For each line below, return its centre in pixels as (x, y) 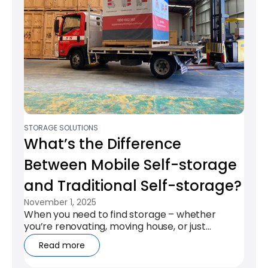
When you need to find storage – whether (120, 215)
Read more (62, 246)
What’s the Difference (103, 144)
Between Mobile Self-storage (130, 165)
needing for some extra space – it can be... (122, 239)
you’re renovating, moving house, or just (115, 227)
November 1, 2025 (60, 202)
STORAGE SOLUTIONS (61, 128)
